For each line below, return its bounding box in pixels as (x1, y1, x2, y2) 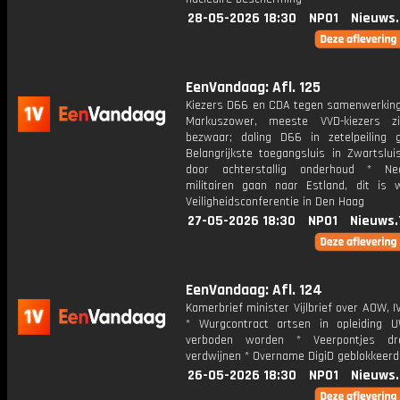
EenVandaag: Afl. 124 (186, 280, 322, 300)
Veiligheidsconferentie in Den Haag (186, 194, 364, 210)
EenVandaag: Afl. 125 (186, 78, 321, 97)
